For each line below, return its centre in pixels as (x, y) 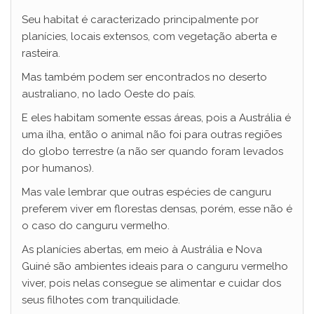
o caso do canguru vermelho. (96, 226)
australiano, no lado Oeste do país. (110, 94)
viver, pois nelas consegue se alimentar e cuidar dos (151, 284)
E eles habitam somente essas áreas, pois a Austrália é (156, 118)
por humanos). (58, 169)
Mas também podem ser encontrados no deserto (144, 77)
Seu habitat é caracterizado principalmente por (140, 20)
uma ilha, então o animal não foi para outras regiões (152, 135)
